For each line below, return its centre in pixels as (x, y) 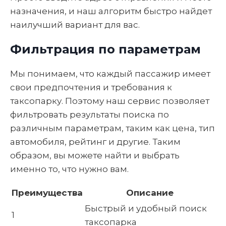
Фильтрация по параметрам (105, 49)
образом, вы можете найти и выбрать (95, 155)
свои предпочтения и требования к (91, 87)
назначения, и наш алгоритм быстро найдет (111, 11)
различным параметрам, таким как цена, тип (112, 128)
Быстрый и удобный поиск (146, 208)
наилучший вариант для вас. (75, 25)
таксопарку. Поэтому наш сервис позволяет (110, 101)
